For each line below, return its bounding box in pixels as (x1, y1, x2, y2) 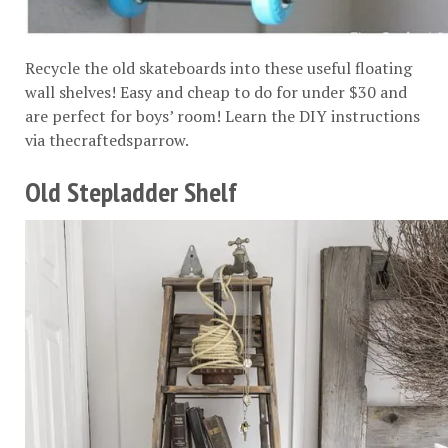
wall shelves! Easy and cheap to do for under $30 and (25, 80, 407, 103)
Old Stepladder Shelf (25, 172, 237, 210)
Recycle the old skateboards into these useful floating (25, 56, 412, 79)
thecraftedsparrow (49, 128, 185, 151)
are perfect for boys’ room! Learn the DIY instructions (25, 104, 420, 127)
